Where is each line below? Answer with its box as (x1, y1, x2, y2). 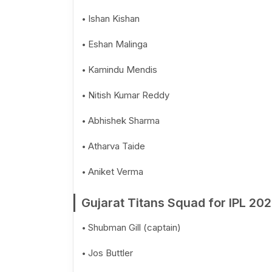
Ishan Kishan (87, 13, 140, 24)
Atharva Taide (87, 140, 145, 152)
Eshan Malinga (87, 38, 148, 50)
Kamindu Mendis (87, 64, 157, 75)
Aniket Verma (87, 166, 143, 177)
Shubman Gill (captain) (87, 222, 181, 233)
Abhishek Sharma (87, 115, 160, 126)
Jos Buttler (87, 247, 133, 259)
